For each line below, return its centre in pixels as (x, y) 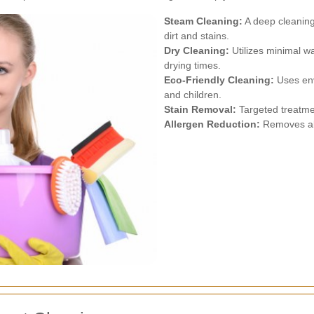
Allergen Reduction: (212, 124)
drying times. (192, 65)
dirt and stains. (197, 35)
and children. (193, 94)
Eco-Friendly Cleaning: (219, 80)
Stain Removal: (200, 109)
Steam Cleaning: (203, 21)
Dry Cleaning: (197, 50)
